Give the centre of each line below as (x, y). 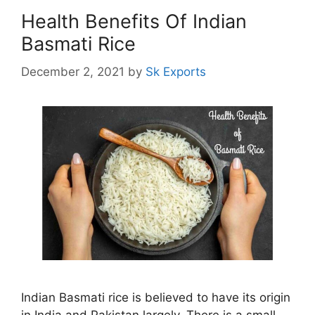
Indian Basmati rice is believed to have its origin (156, 297)
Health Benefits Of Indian (134, 21)
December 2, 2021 (73, 72)
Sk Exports (176, 72)
